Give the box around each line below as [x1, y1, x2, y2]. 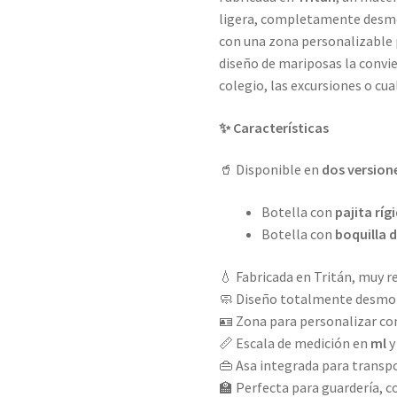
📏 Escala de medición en [219, 333, 371, 352]
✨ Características [219, 118, 330, 136]
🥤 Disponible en [219, 160, 323, 179]
